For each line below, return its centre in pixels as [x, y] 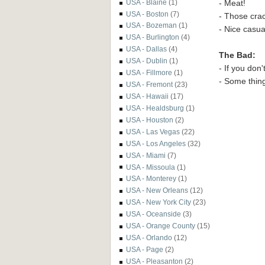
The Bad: [237, 55]
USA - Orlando [149, 238]
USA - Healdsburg [155, 108]
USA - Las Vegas [153, 131]
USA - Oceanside [153, 214]
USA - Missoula [151, 167]
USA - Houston [150, 119]
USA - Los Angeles [156, 143]
